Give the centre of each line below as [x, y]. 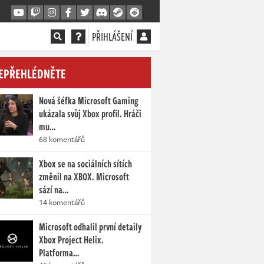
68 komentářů [62, 139]
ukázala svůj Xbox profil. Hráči [90, 114]
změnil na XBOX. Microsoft [84, 177]
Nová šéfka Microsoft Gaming [89, 101]
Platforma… [59, 253]
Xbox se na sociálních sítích [85, 164]
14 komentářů [62, 202]
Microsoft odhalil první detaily [90, 227]
